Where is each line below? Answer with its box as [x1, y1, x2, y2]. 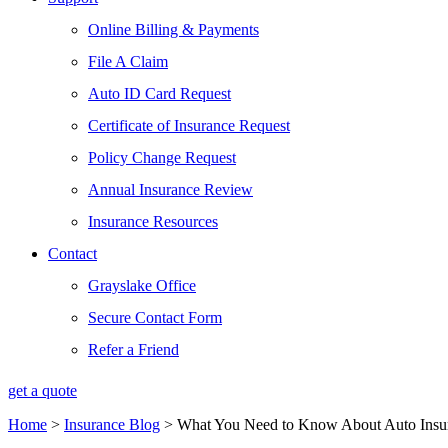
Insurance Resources [88, 213, 218, 230]
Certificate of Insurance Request [88, 117, 290, 134]
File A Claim [88, 53, 168, 70]
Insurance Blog [64, 416, 160, 433]
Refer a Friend [88, 341, 179, 358]
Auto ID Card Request [88, 85, 231, 102]
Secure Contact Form [88, 309, 222, 326]
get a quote [8, 382, 77, 399]
